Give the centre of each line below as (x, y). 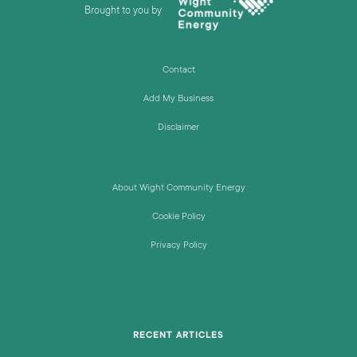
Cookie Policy (178, 217)
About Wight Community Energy (178, 188)
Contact (178, 71)
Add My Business (178, 99)
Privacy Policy (178, 246)
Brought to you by (123, 11)
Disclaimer (178, 128)
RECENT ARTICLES (178, 336)
